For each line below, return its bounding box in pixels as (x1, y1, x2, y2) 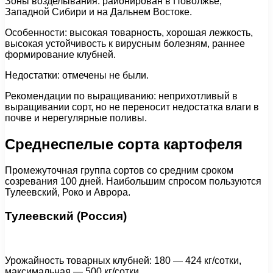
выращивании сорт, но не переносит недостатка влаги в (5, 102, 259, 113)
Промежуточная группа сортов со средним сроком (5, 165, 233, 176)
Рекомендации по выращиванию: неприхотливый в (5, 91, 238, 102)
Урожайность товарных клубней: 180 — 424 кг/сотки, (5, 255, 241, 266)
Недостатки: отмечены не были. (5, 70, 149, 81)
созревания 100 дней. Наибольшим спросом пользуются (5, 176, 261, 187)
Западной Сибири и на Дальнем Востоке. (5, 7, 192, 18)
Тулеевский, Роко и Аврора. (5, 187, 130, 198)
